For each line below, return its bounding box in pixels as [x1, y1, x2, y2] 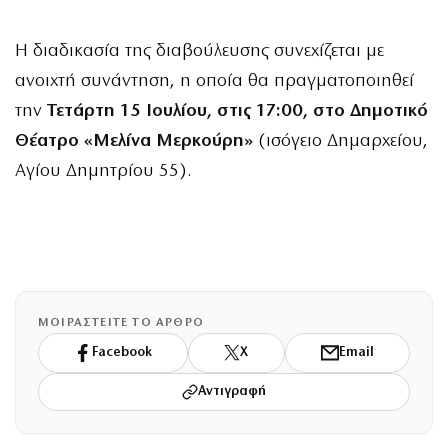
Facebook [92, 346, 153, 360]
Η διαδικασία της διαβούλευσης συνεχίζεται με [15, 41, 384, 61]
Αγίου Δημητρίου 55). [15, 161, 191, 181]
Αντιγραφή [198, 385, 266, 399]
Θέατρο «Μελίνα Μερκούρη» [15, 131, 253, 151]
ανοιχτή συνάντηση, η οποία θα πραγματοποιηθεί [15, 71, 414, 91]
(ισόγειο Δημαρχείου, [253, 131, 428, 151]
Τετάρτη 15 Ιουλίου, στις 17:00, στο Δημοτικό [47, 101, 428, 121]
